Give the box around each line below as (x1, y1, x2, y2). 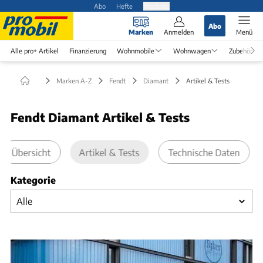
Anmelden (164, 28, 194, 36)
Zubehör (229, 46, 252, 55)
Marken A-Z (56, 76, 92, 85)
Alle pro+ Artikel (11, 46, 59, 55)
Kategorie (11, 174, 56, 186)
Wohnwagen (173, 46, 211, 55)
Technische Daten (168, 146, 240, 158)
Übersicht (11, 146, 51, 158)
